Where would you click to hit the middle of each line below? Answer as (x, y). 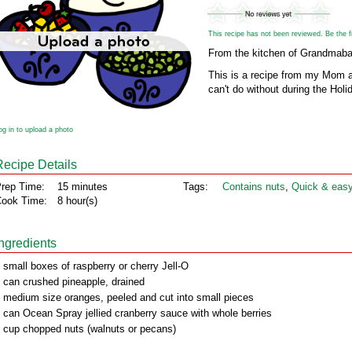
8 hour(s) (77, 201)
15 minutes (82, 187)
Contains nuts (254, 187)
